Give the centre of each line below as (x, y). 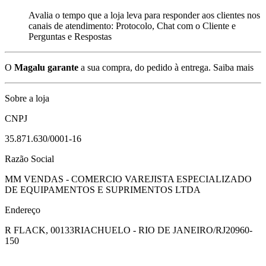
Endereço (23, 210)
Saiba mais (233, 67)
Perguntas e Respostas (70, 36)
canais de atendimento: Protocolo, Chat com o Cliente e (132, 26)
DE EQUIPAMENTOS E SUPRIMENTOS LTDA (103, 189)
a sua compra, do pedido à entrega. (145, 67)
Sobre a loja (27, 98)
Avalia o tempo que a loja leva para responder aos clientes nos (144, 15)
